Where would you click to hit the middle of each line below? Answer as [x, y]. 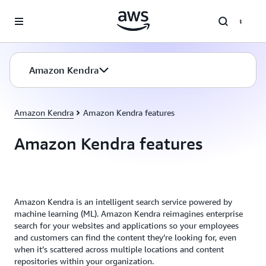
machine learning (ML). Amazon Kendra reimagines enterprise [129, 213]
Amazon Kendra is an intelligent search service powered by [123, 202]
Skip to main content [44, 12]
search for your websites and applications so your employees [126, 225]
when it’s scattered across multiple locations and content [119, 249]
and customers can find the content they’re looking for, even [125, 237]
